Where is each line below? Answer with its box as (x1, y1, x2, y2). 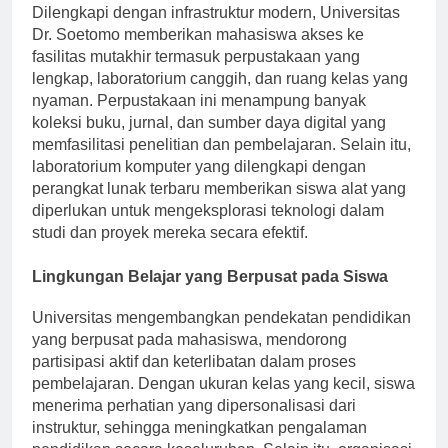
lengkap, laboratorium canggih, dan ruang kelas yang (32, 88, 408, 106)
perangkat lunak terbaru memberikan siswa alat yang (32, 198, 406, 216)
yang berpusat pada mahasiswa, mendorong (32, 349, 347, 367)
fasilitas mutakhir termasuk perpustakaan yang (32, 66, 360, 84)
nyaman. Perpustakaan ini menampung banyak (32, 110, 366, 128)
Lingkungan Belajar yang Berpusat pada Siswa (32, 286, 388, 304)
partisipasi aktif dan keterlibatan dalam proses (32, 371, 356, 389)
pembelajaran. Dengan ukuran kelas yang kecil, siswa (32, 393, 415, 411)
